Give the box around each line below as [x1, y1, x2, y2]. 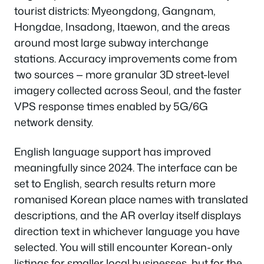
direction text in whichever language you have [14, 223, 240, 239]
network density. [14, 114, 93, 130]
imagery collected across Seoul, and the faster [14, 82, 242, 98]
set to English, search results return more [14, 175, 216, 191]
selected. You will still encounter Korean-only [14, 239, 232, 255]
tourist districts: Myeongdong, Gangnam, [14, 3, 216, 18]
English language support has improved [14, 143, 211, 159]
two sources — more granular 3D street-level [14, 67, 229, 82]
